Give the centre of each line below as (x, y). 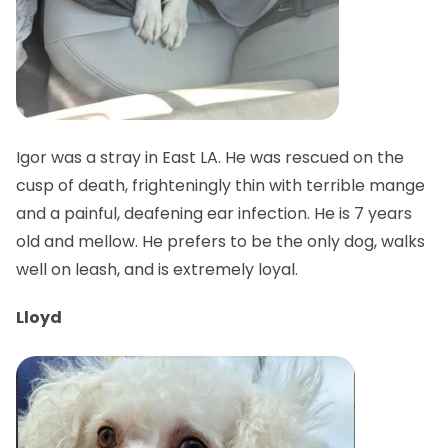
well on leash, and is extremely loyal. (157, 270)
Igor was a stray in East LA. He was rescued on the (210, 158)
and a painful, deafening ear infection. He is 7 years (214, 214)
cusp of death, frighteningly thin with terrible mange (220, 186)
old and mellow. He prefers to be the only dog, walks (220, 242)
